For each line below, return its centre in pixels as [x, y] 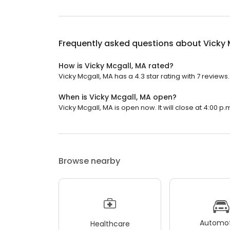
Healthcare [110, 224]
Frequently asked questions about [131, 43]
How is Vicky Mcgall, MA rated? [116, 66]
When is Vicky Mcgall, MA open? [118, 97]
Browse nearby [89, 161]
